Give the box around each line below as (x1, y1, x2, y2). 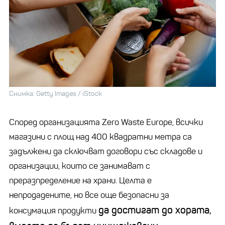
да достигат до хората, (98, 203, 211, 216)
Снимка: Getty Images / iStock (9, 89, 102, 98)
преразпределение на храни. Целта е (9, 175, 152, 186)
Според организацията (9, 117, 102, 128)
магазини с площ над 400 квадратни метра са (9, 131, 192, 142)
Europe (146, 117, 172, 128)
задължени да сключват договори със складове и (9, 146, 202, 157)
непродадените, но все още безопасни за (9, 189, 169, 200)
